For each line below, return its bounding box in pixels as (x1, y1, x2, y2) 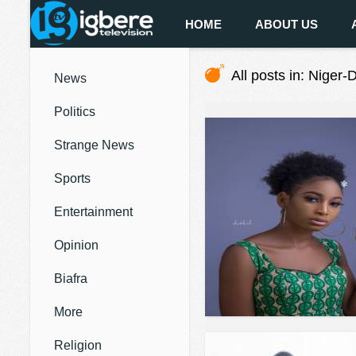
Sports (54, 172, 91, 185)
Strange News (54, 138, 134, 152)
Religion (54, 339, 102, 352)
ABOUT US (255, 17, 318, 31)
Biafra (54, 272, 87, 285)
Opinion (54, 238, 99, 252)
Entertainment (54, 205, 133, 219)
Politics (54, 105, 95, 118)
